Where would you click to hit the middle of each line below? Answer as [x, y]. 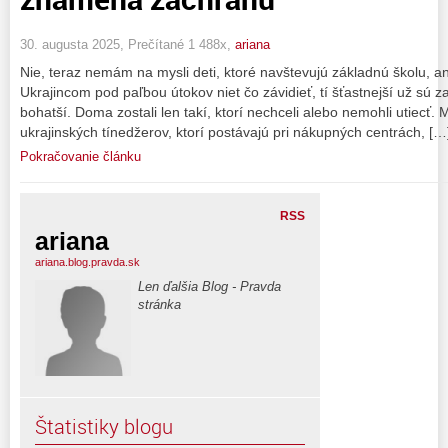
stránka [159, 304]
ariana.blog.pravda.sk [87, 261]
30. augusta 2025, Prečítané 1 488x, [127, 44]
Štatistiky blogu [104, 426]
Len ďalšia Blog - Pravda [209, 286]
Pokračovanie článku [80, 156]
